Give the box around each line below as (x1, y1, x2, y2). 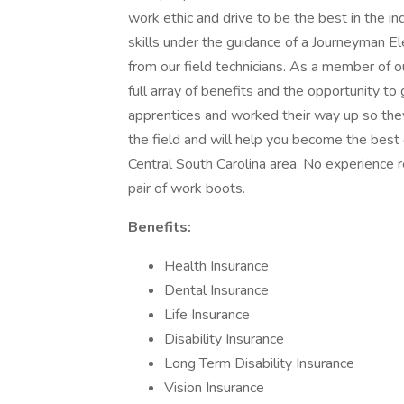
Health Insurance (164, 256, 269, 276)
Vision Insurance (164, 378, 264, 398)
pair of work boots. (128, 179, 249, 198)
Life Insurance (164, 305, 250, 325)
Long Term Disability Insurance (164, 353, 354, 373)
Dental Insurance (164, 280, 269, 300)
